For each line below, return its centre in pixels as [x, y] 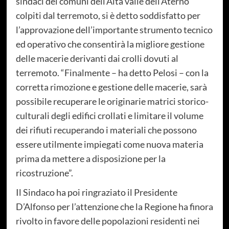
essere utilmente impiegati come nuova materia [109, 144]
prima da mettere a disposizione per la [90, 158]
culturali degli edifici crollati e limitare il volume [109, 115]
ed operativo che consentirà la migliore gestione [110, 44]
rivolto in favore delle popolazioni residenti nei [108, 221]
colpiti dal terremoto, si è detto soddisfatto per [108, 15]
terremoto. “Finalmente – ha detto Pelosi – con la [112, 72]
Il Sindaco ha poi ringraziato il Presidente [96, 192]
